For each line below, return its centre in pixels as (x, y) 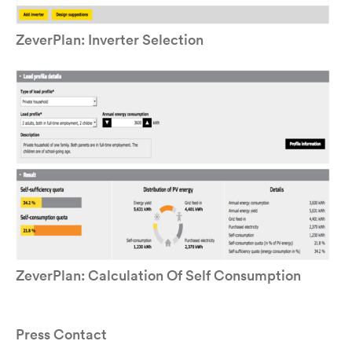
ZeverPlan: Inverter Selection (110, 40)
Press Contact (61, 334)
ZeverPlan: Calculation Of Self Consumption (158, 275)
